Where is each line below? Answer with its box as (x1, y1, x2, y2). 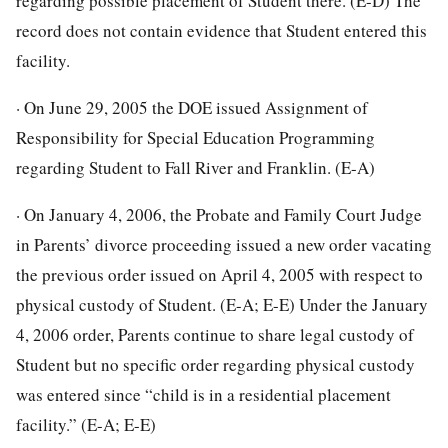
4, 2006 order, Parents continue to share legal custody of (16, 322, 414, 346)
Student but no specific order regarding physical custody (16, 352, 415, 376)
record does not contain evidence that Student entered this (16, 18, 427, 42)
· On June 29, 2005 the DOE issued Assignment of (16, 95, 368, 119)
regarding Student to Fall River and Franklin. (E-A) (16, 155, 375, 179)
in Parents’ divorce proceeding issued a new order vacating (16, 232, 432, 256)
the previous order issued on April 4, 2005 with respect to (16, 262, 423, 286)
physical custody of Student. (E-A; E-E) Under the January (16, 292, 428, 316)
